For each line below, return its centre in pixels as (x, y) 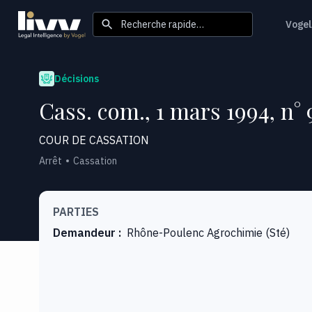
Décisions (77, 78)
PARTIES (76, 211)
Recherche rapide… (163, 24)
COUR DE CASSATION (94, 140)
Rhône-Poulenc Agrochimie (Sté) (208, 232)
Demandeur (84, 232)
